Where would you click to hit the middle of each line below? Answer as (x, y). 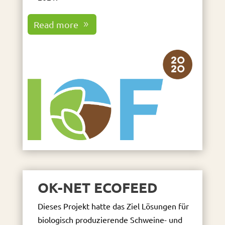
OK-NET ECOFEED (97, 187)
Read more (56, 24)
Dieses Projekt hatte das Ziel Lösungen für (113, 206)
